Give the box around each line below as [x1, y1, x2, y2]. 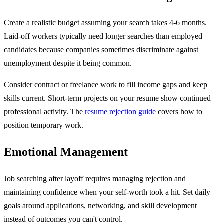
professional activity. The [4, 107, 85, 116]
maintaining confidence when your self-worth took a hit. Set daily [4, 188, 210, 197]
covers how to [156, 107, 202, 116]
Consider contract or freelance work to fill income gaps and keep [4, 80, 207, 89]
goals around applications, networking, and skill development [4, 201, 197, 210]
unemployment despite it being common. [4, 59, 132, 68]
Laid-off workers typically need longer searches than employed [4, 32, 202, 41]
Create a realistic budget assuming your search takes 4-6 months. [4, 18, 207, 27]
